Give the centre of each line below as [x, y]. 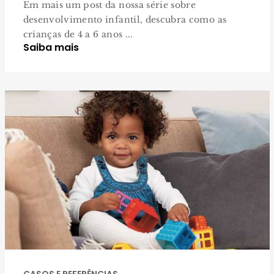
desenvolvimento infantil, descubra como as [125, 19]
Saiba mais [51, 47]
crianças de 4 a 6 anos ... [78, 34]
